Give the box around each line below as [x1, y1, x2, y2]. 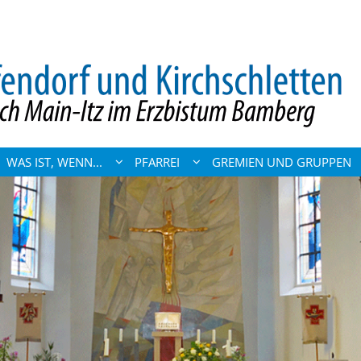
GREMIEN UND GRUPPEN [212, 154, 351, 170]
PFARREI [135, 154, 180, 170]
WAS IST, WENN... [6, 154, 102, 170]
